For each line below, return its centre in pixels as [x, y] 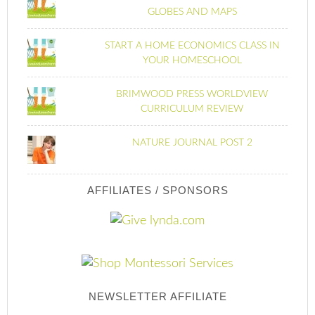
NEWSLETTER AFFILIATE [157, 296]
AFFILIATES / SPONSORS [157, 190]
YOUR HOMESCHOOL [192, 60]
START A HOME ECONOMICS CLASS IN [192, 46]
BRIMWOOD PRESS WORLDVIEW [192, 94]
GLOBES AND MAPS [192, 12]
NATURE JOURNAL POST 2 [192, 143]
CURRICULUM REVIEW [192, 109]
